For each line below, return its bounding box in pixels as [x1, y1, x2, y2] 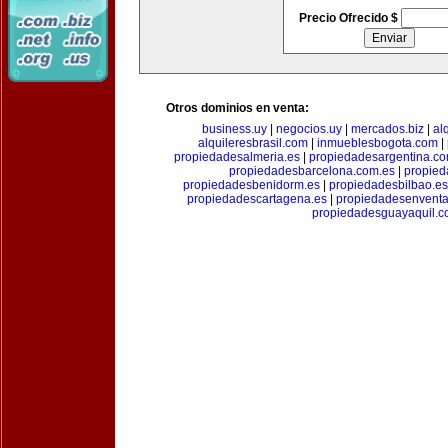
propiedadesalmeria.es [174, 150, 300, 164]
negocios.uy [275, 122, 342, 136]
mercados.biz [350, 122, 424, 136]
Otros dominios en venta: [166, 101, 309, 115]
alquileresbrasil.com [197, 136, 308, 150]
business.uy [201, 122, 267, 136]
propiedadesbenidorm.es [183, 178, 320, 192]
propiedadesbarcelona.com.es [228, 164, 395, 178]
